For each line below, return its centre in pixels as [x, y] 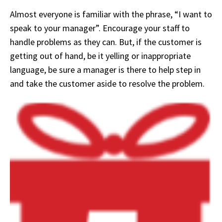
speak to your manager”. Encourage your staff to [100, 28]
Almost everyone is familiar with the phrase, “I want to [111, 14]
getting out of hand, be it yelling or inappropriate [100, 56]
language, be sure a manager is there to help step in [105, 70]
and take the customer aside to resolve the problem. [107, 84]
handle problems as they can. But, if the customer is [106, 42]
